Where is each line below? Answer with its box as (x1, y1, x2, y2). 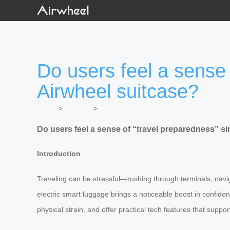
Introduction (37, 149, 81, 158)
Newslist (65, 104, 91, 113)
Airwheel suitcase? (37, 81, 199, 103)
